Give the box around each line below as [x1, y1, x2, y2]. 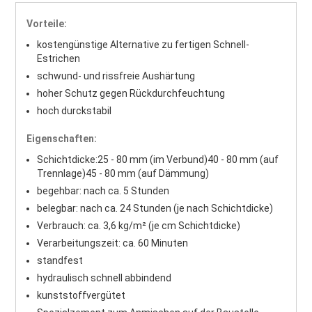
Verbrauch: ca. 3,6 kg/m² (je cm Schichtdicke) [37, 219, 241, 231]
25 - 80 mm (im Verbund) [97, 153, 208, 165]
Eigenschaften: [26, 132, 97, 144]
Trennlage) [37, 167, 86, 179]
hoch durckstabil [37, 104, 112, 116]
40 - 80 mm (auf [208, 153, 279, 165]
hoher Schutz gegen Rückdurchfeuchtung [37, 87, 226, 99]
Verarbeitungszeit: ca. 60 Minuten [37, 237, 189, 249]
